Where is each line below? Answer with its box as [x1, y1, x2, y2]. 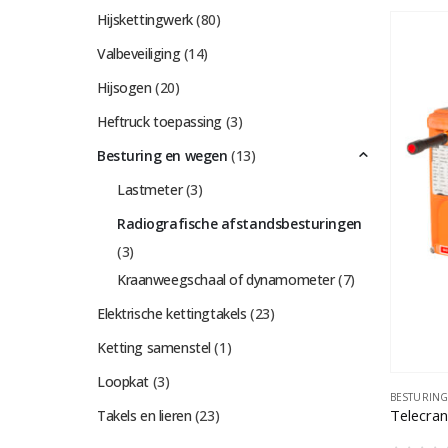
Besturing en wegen [97, 146, 228, 166]
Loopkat [97, 372, 150, 392]
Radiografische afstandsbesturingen [117, 214, 362, 234]
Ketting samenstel [97, 338, 211, 358]
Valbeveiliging [97, 44, 181, 64]
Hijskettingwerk [97, 10, 193, 30]
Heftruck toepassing [97, 112, 223, 132]
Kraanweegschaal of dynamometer [117, 270, 335, 290]
